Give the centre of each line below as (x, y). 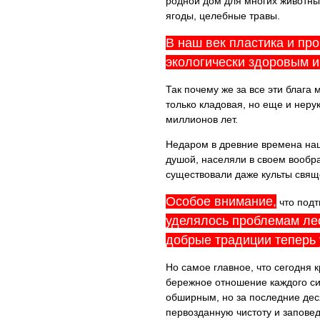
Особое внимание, (221, 201)
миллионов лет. (202, 119)
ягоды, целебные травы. (223, 16)
